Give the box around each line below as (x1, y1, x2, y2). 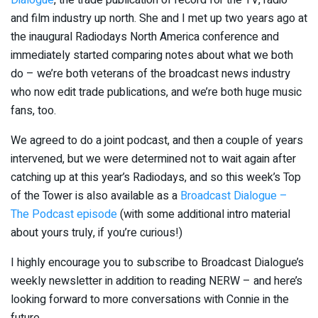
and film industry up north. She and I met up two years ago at (11, 9, 307, 27)
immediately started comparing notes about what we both (11, 46, 293, 64)
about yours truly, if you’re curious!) (11, 224, 182, 241)
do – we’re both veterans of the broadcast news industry (11, 65, 290, 82)
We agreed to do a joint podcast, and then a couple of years (11, 131, 303, 149)
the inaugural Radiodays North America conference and (11, 28, 279, 45)
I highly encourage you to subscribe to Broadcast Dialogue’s (11, 253, 304, 271)
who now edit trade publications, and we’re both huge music (11, 83, 302, 101)
